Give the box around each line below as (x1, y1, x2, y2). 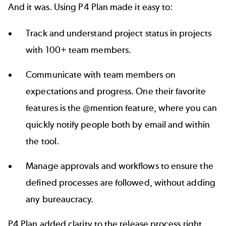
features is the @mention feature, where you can (26, 102, 217, 114)
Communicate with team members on (26, 69, 176, 80)
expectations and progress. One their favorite (26, 85, 206, 97)
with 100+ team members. (26, 44, 132, 55)
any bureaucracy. (26, 193, 94, 205)
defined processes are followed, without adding (26, 177, 215, 188)
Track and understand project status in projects (26, 27, 211, 39)
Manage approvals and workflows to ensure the (26, 160, 213, 172)
